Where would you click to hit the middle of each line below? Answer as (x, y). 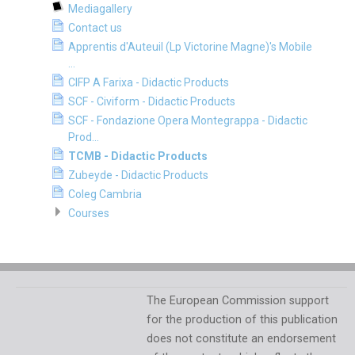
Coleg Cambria (105, 194)
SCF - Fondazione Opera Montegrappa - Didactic (188, 120)
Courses (89, 213)
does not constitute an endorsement (241, 338)
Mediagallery (100, 9)
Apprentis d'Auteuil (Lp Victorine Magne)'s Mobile (190, 47)
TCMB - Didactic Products (138, 156)
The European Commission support (238, 300)
